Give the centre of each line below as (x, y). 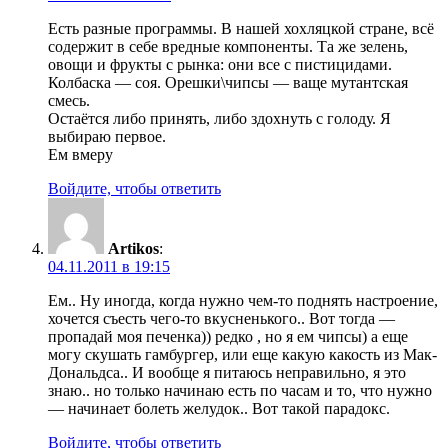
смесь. (69, 101)
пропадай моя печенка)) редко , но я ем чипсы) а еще (228, 337)
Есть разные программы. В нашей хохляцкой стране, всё (241, 29)
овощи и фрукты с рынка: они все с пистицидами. (220, 65)
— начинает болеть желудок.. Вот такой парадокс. (219, 409)
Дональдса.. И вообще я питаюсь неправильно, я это (227, 373)
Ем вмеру (80, 155)
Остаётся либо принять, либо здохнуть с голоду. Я (219, 119)
